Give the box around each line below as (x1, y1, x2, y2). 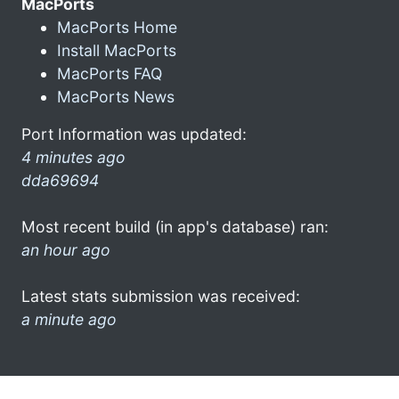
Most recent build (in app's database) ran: (21, 216, 329, 236)
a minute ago (21, 309, 117, 329)
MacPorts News (57, 86, 175, 106)
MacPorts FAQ (57, 63, 162, 83)
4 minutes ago (21, 147, 126, 167)
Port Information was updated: (21, 124, 247, 143)
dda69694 (21, 170, 99, 190)
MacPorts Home (57, 17, 177, 37)
